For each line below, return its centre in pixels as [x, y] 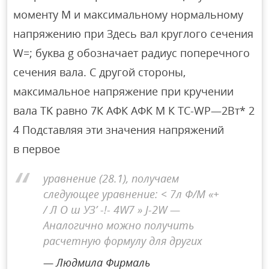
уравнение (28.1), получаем [111, 178]
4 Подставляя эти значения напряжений [119, 130]
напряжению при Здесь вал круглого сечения [134, 34]
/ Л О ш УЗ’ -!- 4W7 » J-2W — [112, 209]
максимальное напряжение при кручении [124, 92]
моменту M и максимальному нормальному [128, 15]
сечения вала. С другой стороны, [100, 72]
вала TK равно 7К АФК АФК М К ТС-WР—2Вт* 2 [134, 111]
